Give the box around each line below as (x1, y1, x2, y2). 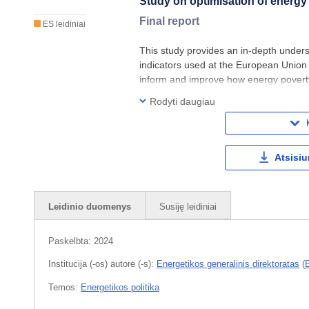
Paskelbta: (48, 236, 94, 247)
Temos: (48, 282, 81, 293)
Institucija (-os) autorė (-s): (48, 259, 157, 270)
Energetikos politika (81, 282, 159, 293)
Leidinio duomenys (48, 201, 131, 212)
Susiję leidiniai (159, 201, 217, 212)
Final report (139, 14, 200, 27)
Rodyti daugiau (150, 95, 216, 107)
